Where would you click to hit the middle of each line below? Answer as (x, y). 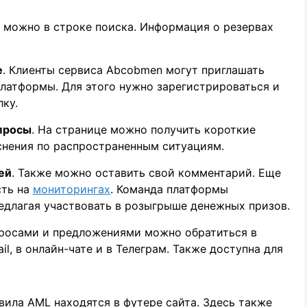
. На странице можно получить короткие (144, 129)
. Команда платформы (169, 189)
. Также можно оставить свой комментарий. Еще (146, 172)
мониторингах (72, 189)
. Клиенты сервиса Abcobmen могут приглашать (134, 70)
